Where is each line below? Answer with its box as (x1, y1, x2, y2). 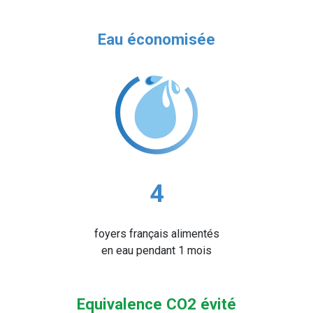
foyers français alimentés (94, 227, 219, 241)
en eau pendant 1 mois (101, 244, 212, 258)
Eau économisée (98, 30, 215, 49)
